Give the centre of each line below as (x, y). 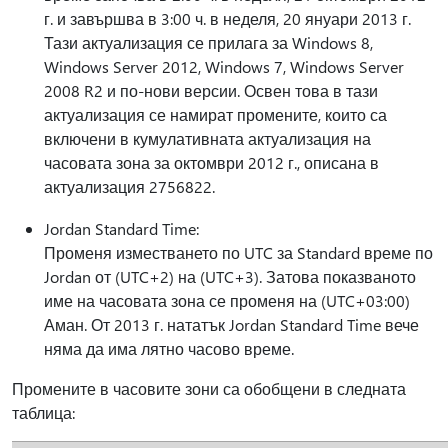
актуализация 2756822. (129, 186)
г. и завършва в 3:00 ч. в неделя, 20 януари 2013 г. (227, 18)
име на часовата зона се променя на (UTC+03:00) (227, 300)
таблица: (43, 412)
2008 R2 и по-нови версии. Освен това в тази (211, 90)
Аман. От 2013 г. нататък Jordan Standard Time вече (231, 324)
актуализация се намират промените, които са (215, 114)
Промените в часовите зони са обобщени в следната (209, 388)
